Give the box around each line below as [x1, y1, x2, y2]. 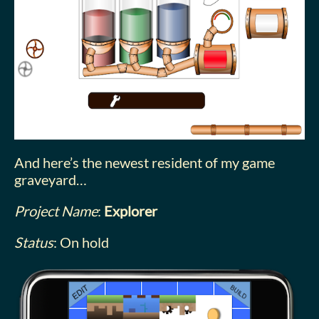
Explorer [104, 202, 157, 219]
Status [14, 233, 53, 251]
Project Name [14, 202, 98, 219]
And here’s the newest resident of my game [14, 153, 275, 171]
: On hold [53, 233, 109, 251]
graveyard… [14, 170, 87, 188]
